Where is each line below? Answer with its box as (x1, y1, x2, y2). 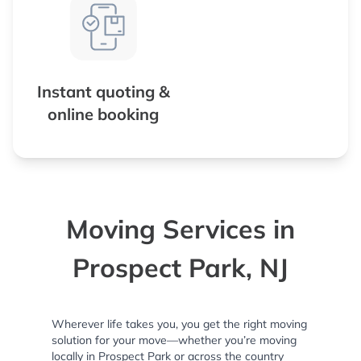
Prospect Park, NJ (73, 251, 288, 284)
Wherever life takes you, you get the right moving (52, 317, 307, 331)
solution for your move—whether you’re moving (52, 333, 297, 347)
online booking (48, 104, 159, 124)
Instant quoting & (36, 81, 170, 102)
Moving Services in (66, 213, 295, 245)
